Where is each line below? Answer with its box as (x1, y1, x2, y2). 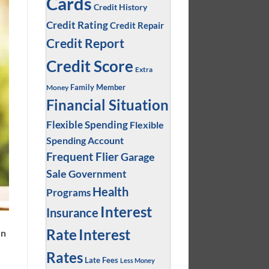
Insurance (46, 205, 98, 220)
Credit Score (46, 56, 133, 76)
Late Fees (84, 255, 118, 265)
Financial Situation (46, 95, 169, 113)
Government (68, 167, 127, 180)
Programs (46, 186, 91, 199)
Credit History (93, 1, 147, 12)
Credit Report (46, 35, 124, 51)
